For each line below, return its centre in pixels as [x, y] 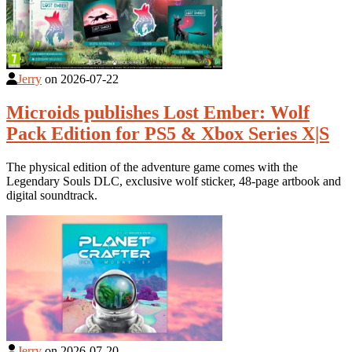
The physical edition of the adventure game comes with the [152, 167]
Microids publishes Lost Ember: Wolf [158, 112]
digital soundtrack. [52, 195]
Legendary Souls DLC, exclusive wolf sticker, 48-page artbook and [174, 181]
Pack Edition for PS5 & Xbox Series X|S [168, 133]
